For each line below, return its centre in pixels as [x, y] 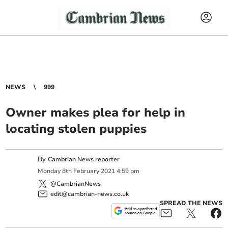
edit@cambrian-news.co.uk [90, 194]
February [87, 171]
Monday [49, 171]
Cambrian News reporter [84, 159]
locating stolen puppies [76, 129]
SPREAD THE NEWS [191, 203]
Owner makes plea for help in [96, 112]
